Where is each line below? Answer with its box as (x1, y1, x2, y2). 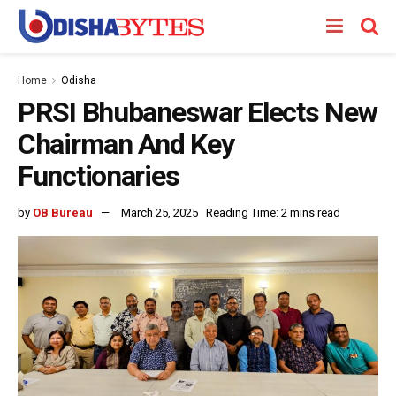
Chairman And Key (18, 127, 234, 161)
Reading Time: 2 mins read (206, 205, 340, 219)
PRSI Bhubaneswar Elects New (18, 95, 377, 129)
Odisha (61, 74, 96, 87)
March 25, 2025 (121, 205, 198, 219)
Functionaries (18, 159, 179, 193)
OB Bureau (33, 205, 93, 219)
